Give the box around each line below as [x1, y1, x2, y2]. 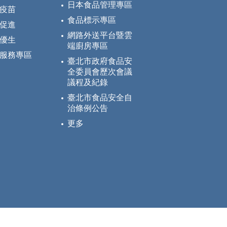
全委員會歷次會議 [67, 67, 132, 77]
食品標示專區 [67, 16, 116, 25]
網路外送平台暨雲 [67, 31, 132, 40]
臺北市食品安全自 [67, 93, 132, 102]
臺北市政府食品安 [67, 57, 132, 66]
